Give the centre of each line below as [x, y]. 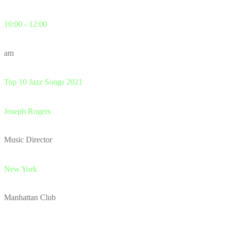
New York [21, 169]
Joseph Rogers [27, 111]
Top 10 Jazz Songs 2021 [43, 82]
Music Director [28, 140]
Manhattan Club [30, 197]
